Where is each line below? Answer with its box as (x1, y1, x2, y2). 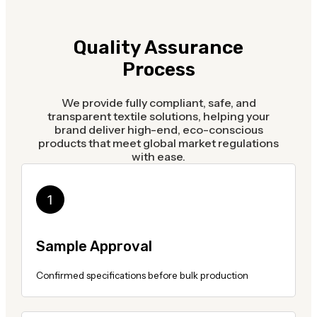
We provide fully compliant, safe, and (61, 95, 256, 110)
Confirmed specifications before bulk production (35, 269, 248, 281)
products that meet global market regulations (38, 135, 279, 150)
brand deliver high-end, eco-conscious (54, 122, 263, 137)
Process (122, 57, 195, 81)
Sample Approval (35, 237, 152, 255)
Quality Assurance (74, 35, 243, 59)
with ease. (132, 149, 185, 163)
